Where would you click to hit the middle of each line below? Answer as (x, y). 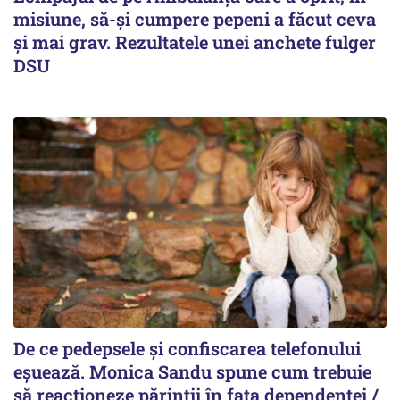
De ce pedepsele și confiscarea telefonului (187, 348)
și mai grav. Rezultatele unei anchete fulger (195, 42)
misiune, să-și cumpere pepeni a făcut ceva (195, 19)
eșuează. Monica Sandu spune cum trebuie (192, 371)
